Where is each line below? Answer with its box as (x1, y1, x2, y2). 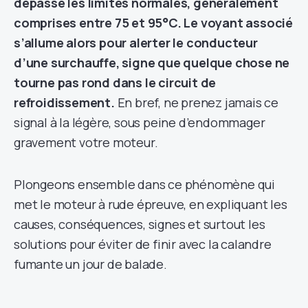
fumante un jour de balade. (14, 255, 167, 272)
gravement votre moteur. (14, 133, 158, 151)
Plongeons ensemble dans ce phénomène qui (14, 175, 275, 192)
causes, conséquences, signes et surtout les (14, 215, 265, 232)
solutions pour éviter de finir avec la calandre (14, 235, 272, 252)
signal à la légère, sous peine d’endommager (14, 113, 265, 131)
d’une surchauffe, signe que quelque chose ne (14, 54, 290, 71)
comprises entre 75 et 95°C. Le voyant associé (14, 14, 293, 31)
